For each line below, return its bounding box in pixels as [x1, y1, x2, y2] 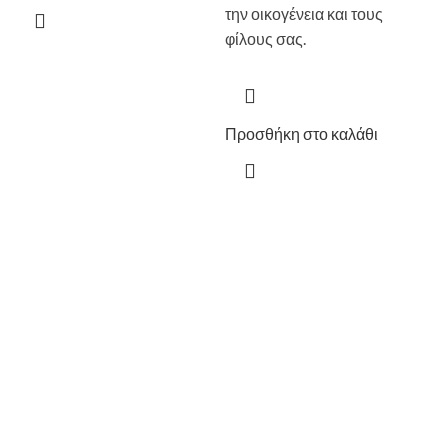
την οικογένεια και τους [225, 4, 383, 24]
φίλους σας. [225, 29, 306, 49]
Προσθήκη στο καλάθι [225, 124, 378, 144]
